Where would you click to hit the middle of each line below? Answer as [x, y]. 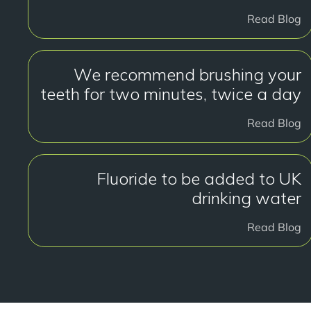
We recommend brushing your [187, 74]
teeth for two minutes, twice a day [170, 94]
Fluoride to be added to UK [199, 178]
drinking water [246, 198]
